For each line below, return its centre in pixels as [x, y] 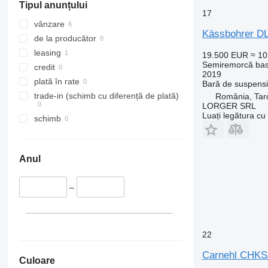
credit [44, 67]
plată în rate [57, 82]
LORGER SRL [229, 106]
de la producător [65, 39]
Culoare [37, 260]
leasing [47, 53]
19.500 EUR [225, 55]
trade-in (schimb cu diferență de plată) [106, 96]
